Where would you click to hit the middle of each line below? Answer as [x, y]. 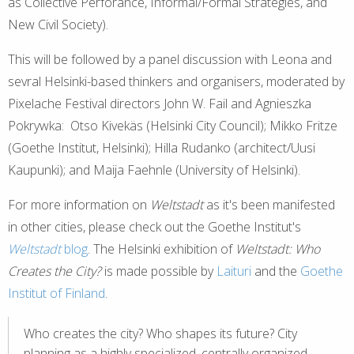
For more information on [79, 204]
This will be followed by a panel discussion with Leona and [170, 59]
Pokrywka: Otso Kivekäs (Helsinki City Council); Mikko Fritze [173, 125]
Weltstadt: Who [278, 249]
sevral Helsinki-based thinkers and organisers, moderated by [176, 81]
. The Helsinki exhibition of [162, 249]
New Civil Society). [58, 24]
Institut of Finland [56, 293]
